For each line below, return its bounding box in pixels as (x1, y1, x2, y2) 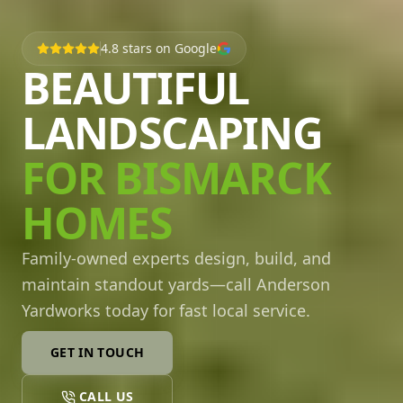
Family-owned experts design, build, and (22, 246, 331, 269)
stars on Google (119, 39, 217, 57)
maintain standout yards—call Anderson (22, 273, 330, 295)
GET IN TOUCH (50, 343, 145, 361)
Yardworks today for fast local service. (22, 299, 310, 321)
